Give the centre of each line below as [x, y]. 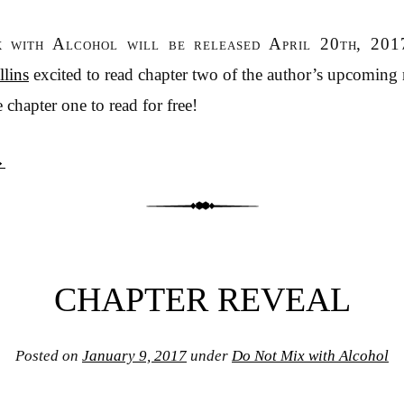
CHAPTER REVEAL [202, 300]
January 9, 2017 [134, 356]
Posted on [49, 356]
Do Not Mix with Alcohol [310, 356]
